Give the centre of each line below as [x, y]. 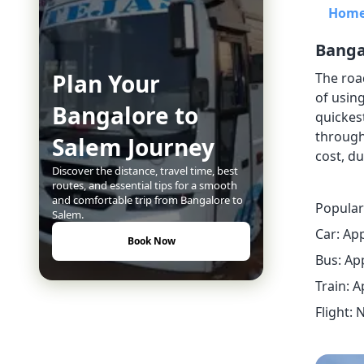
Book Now [151, 241]
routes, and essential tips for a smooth [145, 186]
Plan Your [106, 84]
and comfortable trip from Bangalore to [147, 200]
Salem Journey [133, 147]
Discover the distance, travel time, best [145, 171]
